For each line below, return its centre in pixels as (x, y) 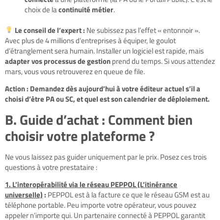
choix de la (41, 9)
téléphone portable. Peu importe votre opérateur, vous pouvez (101, 205)
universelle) (24, 195)
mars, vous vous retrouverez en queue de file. (75, 71)
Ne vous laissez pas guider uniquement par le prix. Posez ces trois (106, 157)
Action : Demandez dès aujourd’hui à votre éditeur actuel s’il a (103, 89)
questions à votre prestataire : (51, 167)
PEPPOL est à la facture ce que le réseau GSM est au (128, 195)
